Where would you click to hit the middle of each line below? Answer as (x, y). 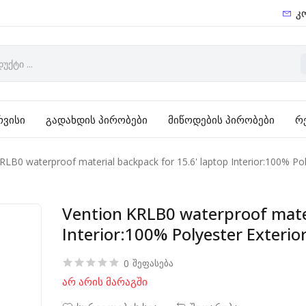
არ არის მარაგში (105, 281)
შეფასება (153, 263)
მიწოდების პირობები (222, 120)
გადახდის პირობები (97, 120)
